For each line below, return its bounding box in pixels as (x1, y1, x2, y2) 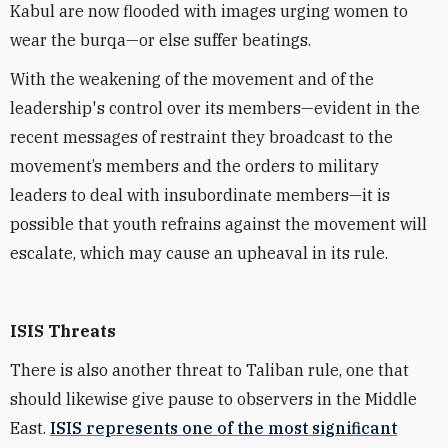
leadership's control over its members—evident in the (10, 98, 420, 118)
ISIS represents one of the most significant (50, 418, 397, 438)
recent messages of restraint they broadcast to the (10, 127, 393, 147)
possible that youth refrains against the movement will (10, 214, 427, 234)
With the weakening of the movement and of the (10, 69, 374, 89)
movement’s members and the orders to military (10, 156, 379, 176)
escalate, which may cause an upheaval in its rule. (10, 243, 388, 263)
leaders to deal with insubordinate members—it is (10, 185, 390, 205)
